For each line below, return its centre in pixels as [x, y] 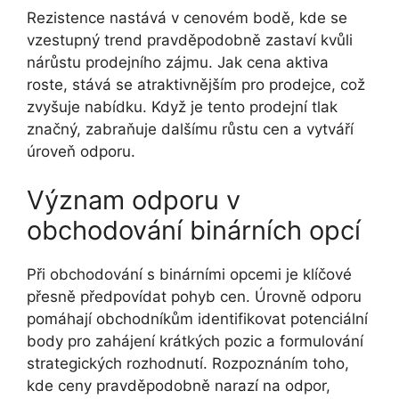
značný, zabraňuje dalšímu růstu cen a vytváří [190, 129]
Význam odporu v [134, 200]
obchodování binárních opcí [194, 231]
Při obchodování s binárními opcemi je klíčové [189, 275]
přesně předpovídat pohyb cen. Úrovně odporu [194, 297]
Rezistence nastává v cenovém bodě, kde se [187, 17]
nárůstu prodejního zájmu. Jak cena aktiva [178, 62]
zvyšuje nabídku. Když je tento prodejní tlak [182, 106]
